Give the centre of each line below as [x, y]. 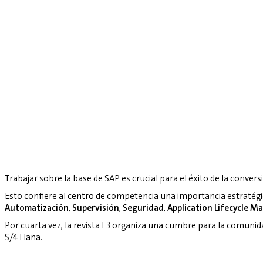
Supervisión [96, 208]
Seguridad [143, 208]
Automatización [37, 208]
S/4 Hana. [23, 237]
